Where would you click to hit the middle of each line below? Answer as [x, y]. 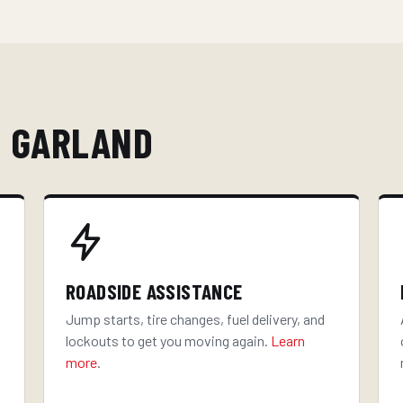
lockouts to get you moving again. [168, 340]
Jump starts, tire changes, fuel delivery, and [195, 319]
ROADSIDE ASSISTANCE [154, 291]
